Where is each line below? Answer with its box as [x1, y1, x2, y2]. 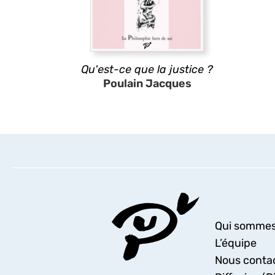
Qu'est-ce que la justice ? [81, 63, 213, 76]
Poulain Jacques [103, 77, 192, 90]
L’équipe [214, 236, 257, 250]
